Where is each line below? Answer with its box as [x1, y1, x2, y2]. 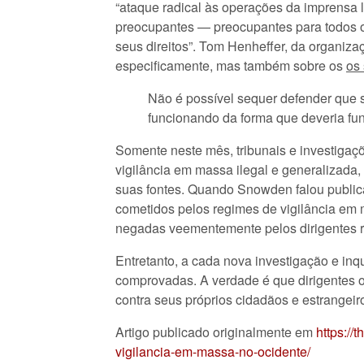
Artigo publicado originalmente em [115, 323, 316, 341]
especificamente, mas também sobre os [115, 56, 346, 75]
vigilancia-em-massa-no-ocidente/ [115, 342, 310, 361]
